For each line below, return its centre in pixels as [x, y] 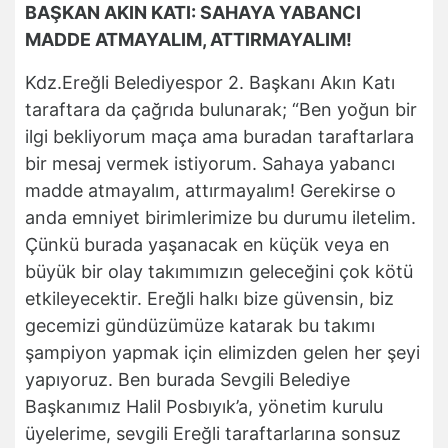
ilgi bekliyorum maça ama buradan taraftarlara [219, 136]
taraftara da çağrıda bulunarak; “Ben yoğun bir [221, 109]
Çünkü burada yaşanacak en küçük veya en [207, 244]
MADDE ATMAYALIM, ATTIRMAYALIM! [188, 39]
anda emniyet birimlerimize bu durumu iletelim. [220, 217]
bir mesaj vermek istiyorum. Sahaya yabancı [210, 163]
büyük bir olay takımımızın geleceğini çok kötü [219, 271]
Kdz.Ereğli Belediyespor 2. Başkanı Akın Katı [210, 82]
